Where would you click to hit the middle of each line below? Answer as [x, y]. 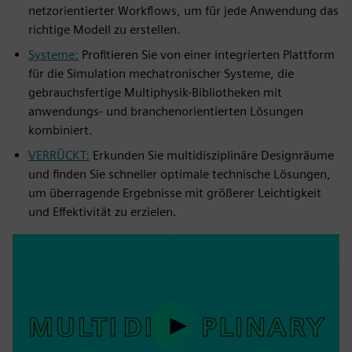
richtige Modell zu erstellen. [104, 29]
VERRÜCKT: [59, 155]
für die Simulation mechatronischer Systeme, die [161, 73]
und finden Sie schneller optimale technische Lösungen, [180, 174]
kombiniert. [60, 130]
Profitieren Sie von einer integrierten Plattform [207, 55]
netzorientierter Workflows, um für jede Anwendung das [183, 11]
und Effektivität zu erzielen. [103, 212]
